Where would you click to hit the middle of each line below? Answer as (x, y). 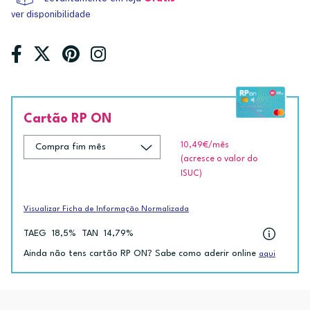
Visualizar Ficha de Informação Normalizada (106, 209)
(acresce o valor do (219, 159)
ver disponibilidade (51, 14)
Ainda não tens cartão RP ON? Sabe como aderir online (141, 253)
